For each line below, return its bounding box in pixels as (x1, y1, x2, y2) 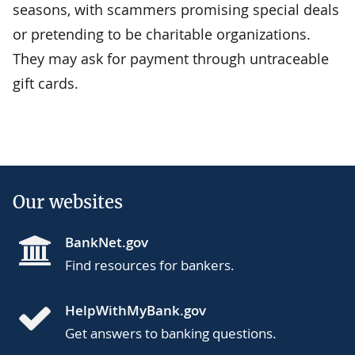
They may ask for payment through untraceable (13, 48, 329, 68)
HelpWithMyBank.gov (65, 300, 206, 319)
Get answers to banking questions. (65, 323, 277, 342)
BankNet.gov (65, 232, 148, 251)
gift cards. (13, 73, 78, 93)
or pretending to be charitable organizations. (13, 24, 311, 44)
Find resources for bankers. (65, 255, 235, 274)
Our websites (13, 190, 123, 213)
